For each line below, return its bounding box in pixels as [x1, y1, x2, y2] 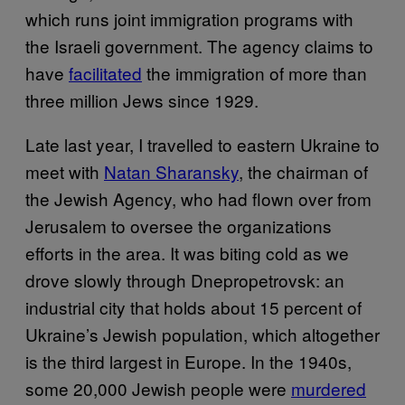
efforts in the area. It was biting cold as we [25, 240, 349, 265]
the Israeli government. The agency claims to [25, 33, 373, 58]
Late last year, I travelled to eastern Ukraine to [25, 131, 380, 156]
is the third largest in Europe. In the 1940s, [25, 348, 352, 373]
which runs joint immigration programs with [25, 5, 353, 31]
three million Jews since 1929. [25, 87, 259, 112]
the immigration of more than [142, 60, 367, 85]
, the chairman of [239, 158, 368, 184]
